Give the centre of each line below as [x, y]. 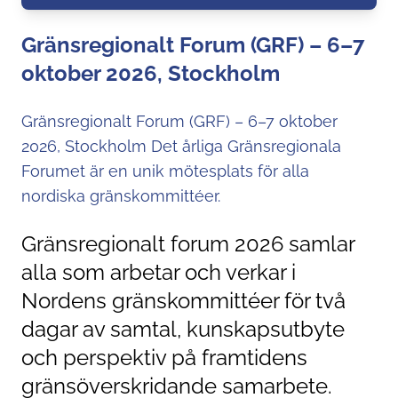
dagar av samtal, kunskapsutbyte [183, 329]
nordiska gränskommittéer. [121, 195]
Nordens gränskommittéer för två [183, 300]
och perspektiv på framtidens [164, 357]
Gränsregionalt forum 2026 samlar [188, 243]
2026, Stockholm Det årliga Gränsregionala [181, 146]
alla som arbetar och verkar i [159, 272]
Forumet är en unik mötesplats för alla [165, 171]
